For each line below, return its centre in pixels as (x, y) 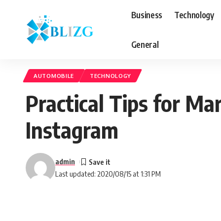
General (145, 44)
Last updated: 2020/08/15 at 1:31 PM (108, 174)
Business (147, 15)
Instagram (72, 130)
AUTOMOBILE (54, 76)
